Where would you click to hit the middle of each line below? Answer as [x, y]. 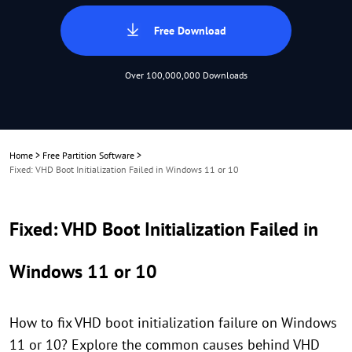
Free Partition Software [88, 155]
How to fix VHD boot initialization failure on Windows [173, 323]
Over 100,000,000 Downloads [186, 75]
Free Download [190, 31]
